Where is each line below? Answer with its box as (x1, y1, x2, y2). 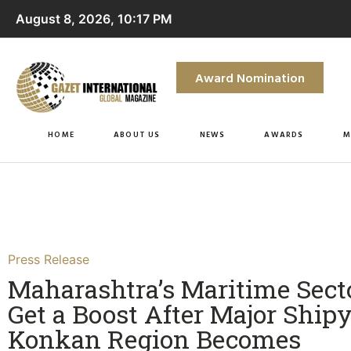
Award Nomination (194, 68, 305, 87)
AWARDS (264, 128, 304, 140)
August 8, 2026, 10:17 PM (16, 11, 172, 27)
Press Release (8, 251, 89, 267)
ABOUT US (113, 128, 161, 140)
